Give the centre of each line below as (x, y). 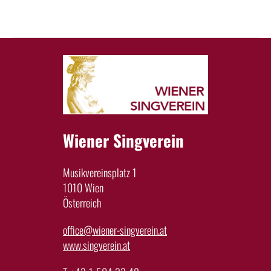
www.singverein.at (96, 245)
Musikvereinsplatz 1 (100, 173)
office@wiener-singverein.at (115, 230)
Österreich (82, 203)
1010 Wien (83, 188)
